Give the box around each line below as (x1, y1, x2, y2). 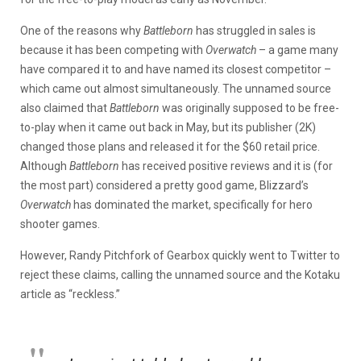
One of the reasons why (20, 23, 143, 37)
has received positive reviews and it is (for (122, 159, 333, 172)
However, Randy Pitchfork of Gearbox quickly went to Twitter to (20, 248, 340, 262)
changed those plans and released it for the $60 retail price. (20, 139, 320, 153)
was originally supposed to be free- (162, 101, 339, 114)
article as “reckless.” (20, 287, 120, 301)
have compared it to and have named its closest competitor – (20, 62, 331, 76)
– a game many (259, 43, 338, 56)
